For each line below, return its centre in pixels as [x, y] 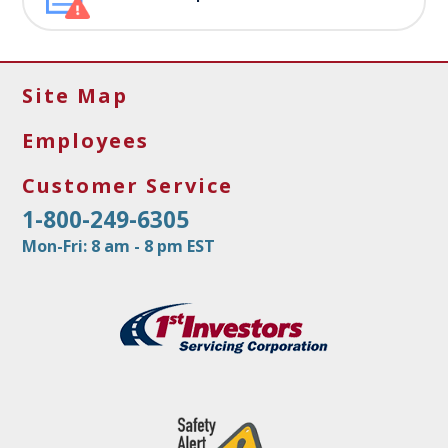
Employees [85, 140]
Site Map [75, 95]
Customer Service [127, 185]
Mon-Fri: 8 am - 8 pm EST [118, 246]
